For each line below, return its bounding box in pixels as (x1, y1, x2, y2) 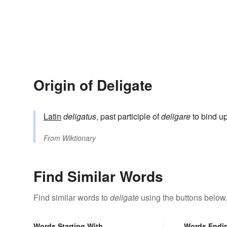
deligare (161, 110, 191, 123)
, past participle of (96, 110, 161, 123)
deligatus (63, 110, 96, 123)
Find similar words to (33, 192, 110, 204)
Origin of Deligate (33, 74, 153, 96)
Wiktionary (62, 133, 96, 143)
